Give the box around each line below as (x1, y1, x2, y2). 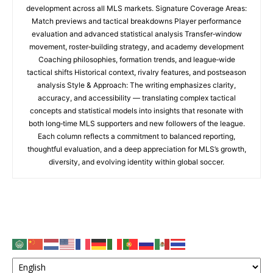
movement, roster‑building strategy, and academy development (29, 42, 244, 51)
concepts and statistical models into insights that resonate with (30, 106, 243, 115)
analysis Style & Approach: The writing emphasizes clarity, (37, 80, 236, 90)
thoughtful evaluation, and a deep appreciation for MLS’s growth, (27, 144, 246, 154)
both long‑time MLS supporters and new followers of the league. (28, 119, 245, 128)
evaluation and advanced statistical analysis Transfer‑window (31, 29, 242, 38)
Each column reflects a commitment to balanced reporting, (38, 132, 235, 141)
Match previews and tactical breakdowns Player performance (32, 16, 241, 26)
